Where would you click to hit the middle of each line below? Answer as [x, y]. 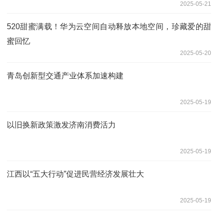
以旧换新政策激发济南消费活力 [61, 125]
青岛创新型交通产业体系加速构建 [65, 75]
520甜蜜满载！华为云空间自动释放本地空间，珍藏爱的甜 [109, 26]
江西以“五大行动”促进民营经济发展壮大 [75, 174]
